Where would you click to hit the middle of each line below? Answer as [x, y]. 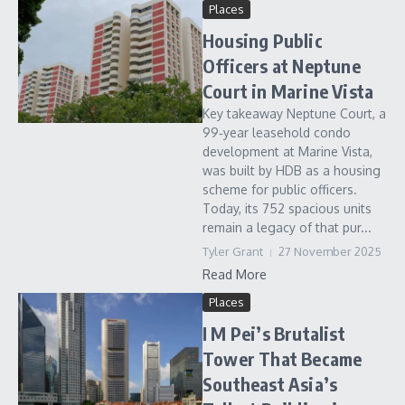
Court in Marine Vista [288, 91]
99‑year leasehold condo [277, 132]
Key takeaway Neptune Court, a [294, 113]
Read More [235, 274]
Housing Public [263, 40]
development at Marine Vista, [287, 151]
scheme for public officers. [280, 189]
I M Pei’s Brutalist [274, 333]
